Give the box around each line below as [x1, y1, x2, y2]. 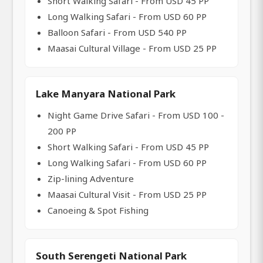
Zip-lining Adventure [48, 173, 134, 185]
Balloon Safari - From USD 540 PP [48, 26, 187, 39]
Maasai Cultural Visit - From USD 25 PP [48, 188, 207, 201]
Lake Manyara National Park [36, 87, 176, 101]
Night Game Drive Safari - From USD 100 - [48, 109, 224, 122]
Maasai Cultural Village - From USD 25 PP [48, 42, 217, 55]
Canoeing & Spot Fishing [48, 204, 149, 217]
